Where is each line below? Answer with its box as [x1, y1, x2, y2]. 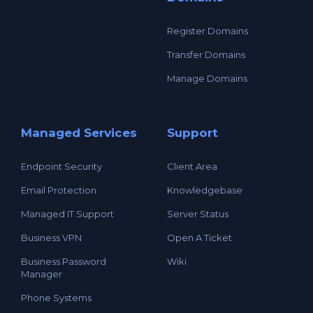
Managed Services [21, 125, 137, 140]
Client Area [167, 160, 217, 172]
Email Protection [21, 184, 96, 196]
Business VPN [21, 231, 82, 243]
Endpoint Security [21, 160, 102, 172]
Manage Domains [167, 72, 247, 84]
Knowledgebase [167, 184, 242, 196]
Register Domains [167, 24, 248, 36]
